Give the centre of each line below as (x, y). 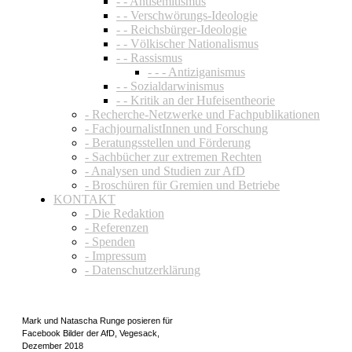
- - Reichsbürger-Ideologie (181, 29)
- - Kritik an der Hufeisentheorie (196, 100)
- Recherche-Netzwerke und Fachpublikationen (202, 114)
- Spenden (110, 241)
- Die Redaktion (125, 213)
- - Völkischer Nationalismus (187, 43)
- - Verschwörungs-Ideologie (187, 15)
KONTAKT (84, 199)
